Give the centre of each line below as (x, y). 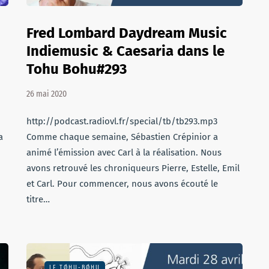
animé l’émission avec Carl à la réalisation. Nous (124, 153)
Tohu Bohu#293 (77, 69)
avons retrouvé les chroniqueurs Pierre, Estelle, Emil (133, 168)
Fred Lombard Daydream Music (127, 33)
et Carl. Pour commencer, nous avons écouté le (122, 184)
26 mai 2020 (47, 94)
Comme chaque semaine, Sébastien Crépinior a (122, 137)
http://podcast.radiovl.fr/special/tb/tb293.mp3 (122, 121)
